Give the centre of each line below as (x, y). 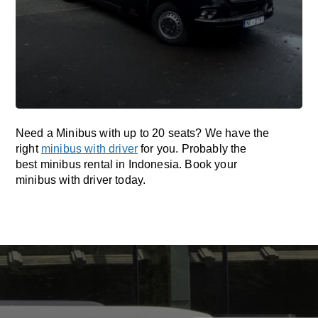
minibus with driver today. (81, 180)
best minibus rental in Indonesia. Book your (126, 164)
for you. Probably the (192, 149)
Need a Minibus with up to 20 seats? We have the (143, 133)
